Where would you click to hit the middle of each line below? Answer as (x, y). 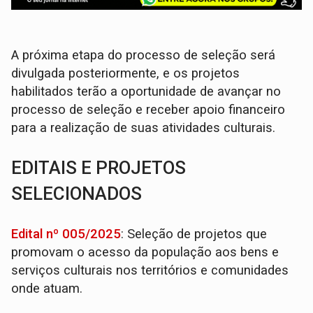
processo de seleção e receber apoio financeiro (148, 109)
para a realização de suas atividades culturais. (144, 128)
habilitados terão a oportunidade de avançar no (146, 91)
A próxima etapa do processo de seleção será (144, 55)
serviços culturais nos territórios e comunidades (150, 270)
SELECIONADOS (77, 193)
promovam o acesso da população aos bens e (145, 252)
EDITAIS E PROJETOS (99, 167)
